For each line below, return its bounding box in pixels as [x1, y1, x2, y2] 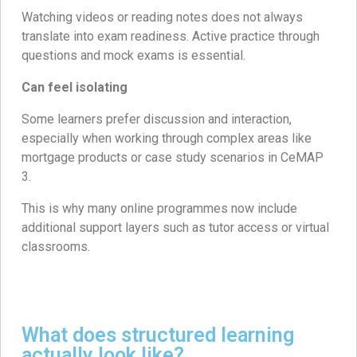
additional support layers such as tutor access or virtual [22, 219, 329, 235]
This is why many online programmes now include [22, 200, 297, 216]
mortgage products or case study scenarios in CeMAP [22, 149, 324, 165]
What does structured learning [22, 323, 294, 347]
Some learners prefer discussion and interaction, [22, 111, 292, 127]
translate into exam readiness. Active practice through [22, 28, 320, 44]
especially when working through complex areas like [22, 130, 312, 146]
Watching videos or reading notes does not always [22, 9, 303, 25]
